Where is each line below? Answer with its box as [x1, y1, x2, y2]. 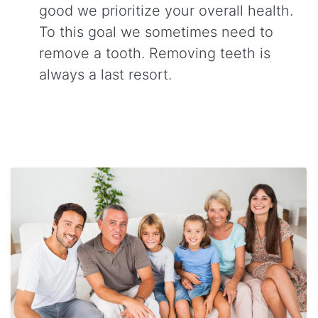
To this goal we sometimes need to [39, 23, 273, 41]
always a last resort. [39, 66, 172, 84]
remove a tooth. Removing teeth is [39, 45, 270, 62]
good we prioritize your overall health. [39, 2, 297, 20]
